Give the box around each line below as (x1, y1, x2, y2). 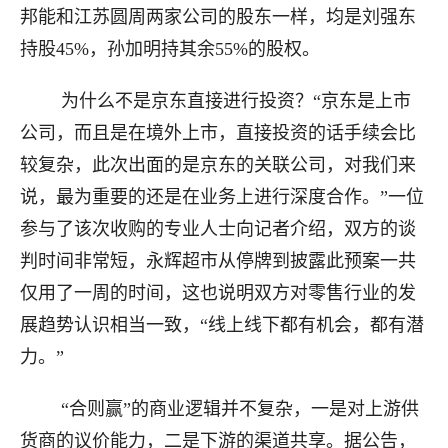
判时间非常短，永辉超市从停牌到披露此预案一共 (20, 251, 416, 271)
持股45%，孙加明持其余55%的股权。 (20, 39, 320, 59)
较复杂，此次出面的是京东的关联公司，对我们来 (20, 155, 416, 175)
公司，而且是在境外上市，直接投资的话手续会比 (20, 123, 416, 143)
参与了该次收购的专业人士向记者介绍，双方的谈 (20, 219, 416, 239)
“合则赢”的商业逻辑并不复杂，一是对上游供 (20, 399, 419, 419)
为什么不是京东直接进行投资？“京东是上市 (20, 91, 411, 111)
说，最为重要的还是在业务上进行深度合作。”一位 (20, 187, 424, 207)
